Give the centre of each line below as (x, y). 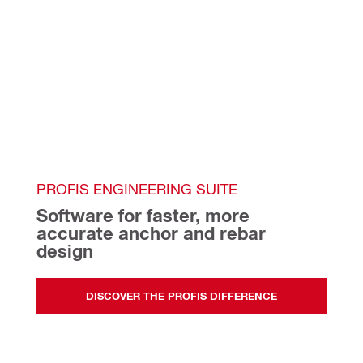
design (72, 252)
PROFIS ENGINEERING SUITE (137, 189)
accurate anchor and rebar (151, 234)
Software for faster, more (143, 216)
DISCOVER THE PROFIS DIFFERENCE (181, 295)
